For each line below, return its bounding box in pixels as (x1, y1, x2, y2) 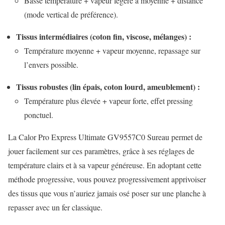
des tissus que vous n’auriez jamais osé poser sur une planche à (8, 188, 206, 199)
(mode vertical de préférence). (24, 9, 118, 20)
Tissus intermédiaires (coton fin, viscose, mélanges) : (16, 31, 191, 43)
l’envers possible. (24, 59, 78, 70)
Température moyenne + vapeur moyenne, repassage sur (24, 45, 200, 56)
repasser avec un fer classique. (8, 202, 102, 213)
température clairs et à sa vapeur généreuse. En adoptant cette (8, 160, 201, 171)
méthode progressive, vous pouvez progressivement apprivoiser (8, 174, 206, 185)
